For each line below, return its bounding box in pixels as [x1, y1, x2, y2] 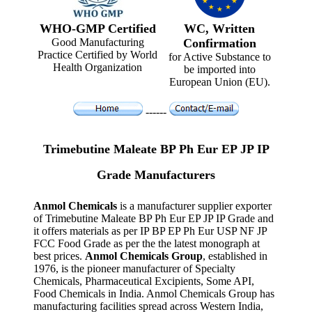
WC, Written [184, 22, 255, 36]
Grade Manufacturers [97, 168, 215, 182]
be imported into [183, 63, 256, 75]
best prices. [33, 249, 85, 262]
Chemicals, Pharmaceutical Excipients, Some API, [33, 274, 254, 287]
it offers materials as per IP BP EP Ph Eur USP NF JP [33, 224, 267, 237]
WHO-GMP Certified [39, 22, 156, 36]
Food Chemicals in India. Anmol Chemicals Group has [33, 287, 274, 299]
